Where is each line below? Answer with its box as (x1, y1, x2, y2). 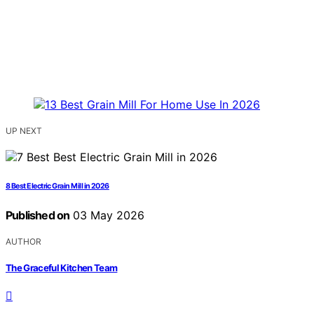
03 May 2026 (69, 207, 145, 222)
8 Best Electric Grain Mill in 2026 (6, 181, 109, 191)
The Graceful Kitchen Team (6, 262, 118, 274)
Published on (6, 207, 70, 222)
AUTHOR (6, 235, 41, 247)
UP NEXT (6, 125, 42, 136)
